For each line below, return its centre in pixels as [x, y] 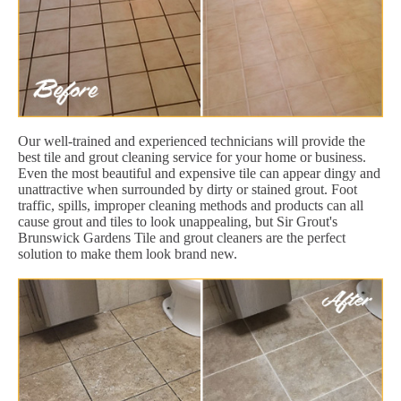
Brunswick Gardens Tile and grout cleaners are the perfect [182, 237]
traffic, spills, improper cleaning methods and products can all [191, 205]
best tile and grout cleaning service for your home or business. [192, 157]
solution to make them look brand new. [128, 253]
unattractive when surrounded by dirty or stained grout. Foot [188, 189]
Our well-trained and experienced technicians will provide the [192, 141]
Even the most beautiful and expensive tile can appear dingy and [199, 173]
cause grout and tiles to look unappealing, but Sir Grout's [178, 221]
